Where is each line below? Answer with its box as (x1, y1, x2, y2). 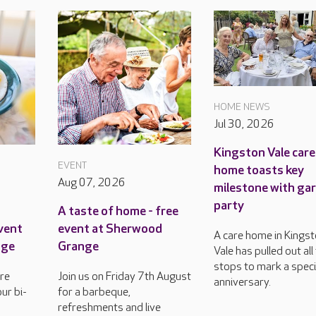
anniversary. (214, 275, 272, 289)
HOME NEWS (214, 100, 271, 113)
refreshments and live (57, 300, 161, 315)
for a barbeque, (57, 285, 130, 299)
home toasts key (214, 162, 305, 178)
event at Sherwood (57, 221, 162, 236)
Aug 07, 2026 (57, 176, 126, 190)
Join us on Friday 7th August (57, 269, 191, 284)
